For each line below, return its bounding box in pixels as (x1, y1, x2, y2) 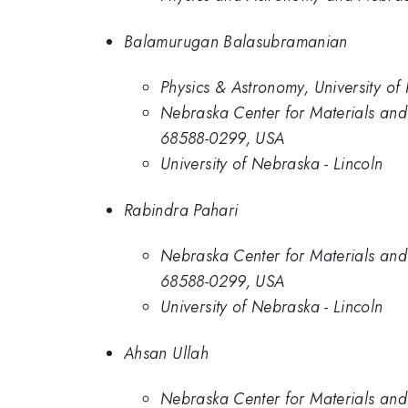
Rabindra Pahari (124, 198, 239, 222)
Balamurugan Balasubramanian (124, 29, 348, 54)
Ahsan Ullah (124, 341, 209, 365)
